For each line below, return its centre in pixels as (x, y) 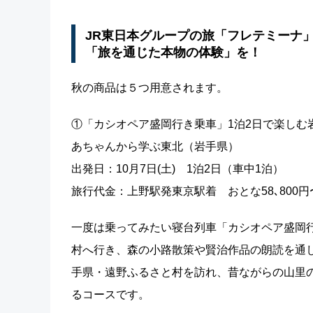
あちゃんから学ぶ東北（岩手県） (155, 147)
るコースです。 (110, 295)
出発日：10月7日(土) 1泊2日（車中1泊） (177, 169)
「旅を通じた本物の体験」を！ (173, 52)
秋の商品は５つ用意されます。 (150, 88)
